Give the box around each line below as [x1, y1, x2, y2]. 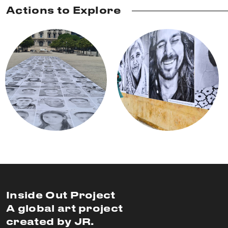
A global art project [6, 205, 123, 214]
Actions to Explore [6, 7, 122, 16]
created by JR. [6, 218, 94, 227]
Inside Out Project [6, 191, 116, 201]
